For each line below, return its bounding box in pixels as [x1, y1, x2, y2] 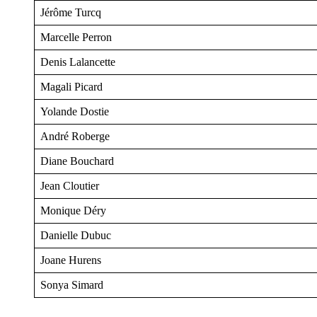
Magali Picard [40, 81, 103, 93]
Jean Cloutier [40, 180, 99, 192]
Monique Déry [40, 204, 106, 217]
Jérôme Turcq [40, 6, 101, 19]
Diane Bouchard [40, 155, 114, 168]
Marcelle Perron [40, 31, 112, 44]
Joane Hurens [40, 254, 101, 267]
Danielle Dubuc [40, 229, 111, 242]
